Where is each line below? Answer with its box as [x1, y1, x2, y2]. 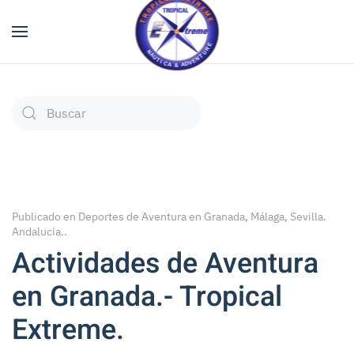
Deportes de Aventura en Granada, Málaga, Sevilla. [78, 209, 326, 224]
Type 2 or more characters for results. [11, 133, 227, 149]
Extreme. [12, 310, 124, 351]
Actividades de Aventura [12, 243, 318, 284]
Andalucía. [12, 224, 64, 239]
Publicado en [12, 209, 78, 224]
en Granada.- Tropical [12, 277, 282, 318]
